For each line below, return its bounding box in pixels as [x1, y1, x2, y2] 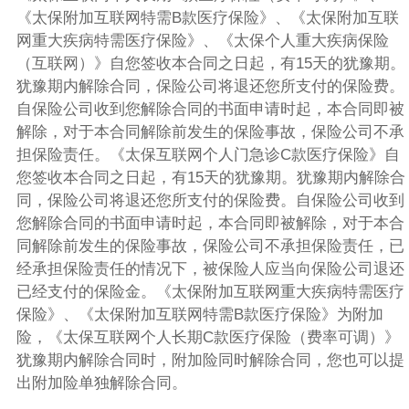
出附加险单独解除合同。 [16, 373, 187, 392]
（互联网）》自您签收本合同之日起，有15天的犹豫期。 [16, 54, 405, 72]
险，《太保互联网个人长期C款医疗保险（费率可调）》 [16, 328, 400, 346]
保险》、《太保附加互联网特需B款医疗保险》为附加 [16, 305, 383, 323]
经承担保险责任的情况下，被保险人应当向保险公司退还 [16, 259, 404, 278]
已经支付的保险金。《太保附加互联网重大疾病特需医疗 [16, 282, 404, 300]
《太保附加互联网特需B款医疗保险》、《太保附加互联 [16, 8, 399, 26]
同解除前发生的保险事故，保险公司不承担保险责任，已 [16, 236, 404, 255]
